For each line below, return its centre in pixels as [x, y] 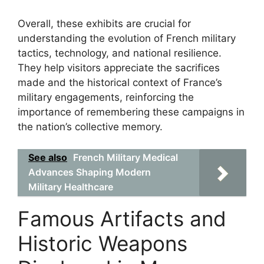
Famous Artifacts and [122, 219]
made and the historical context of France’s [120, 82]
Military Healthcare [71, 187]
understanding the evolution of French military [127, 38]
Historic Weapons [103, 243]
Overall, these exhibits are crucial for [104, 23]
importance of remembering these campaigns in [131, 112]
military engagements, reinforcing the [106, 97]
